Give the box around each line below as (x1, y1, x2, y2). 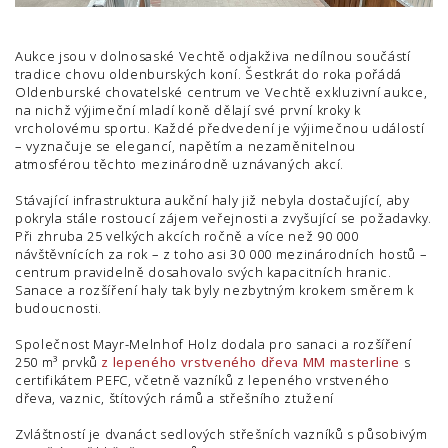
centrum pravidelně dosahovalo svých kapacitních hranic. (15, 263, 392, 282)
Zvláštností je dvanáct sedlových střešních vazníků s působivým (15, 425, 428, 444)
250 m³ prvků (15, 353, 98, 372)
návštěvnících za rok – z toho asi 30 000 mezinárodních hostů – (15, 245, 428, 264)
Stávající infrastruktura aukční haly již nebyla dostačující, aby (15, 191, 410, 210)
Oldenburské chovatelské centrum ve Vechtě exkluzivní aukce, (15, 83, 428, 102)
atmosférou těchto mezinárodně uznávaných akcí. (15, 155, 344, 174)
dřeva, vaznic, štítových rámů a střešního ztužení (15, 389, 334, 408)
